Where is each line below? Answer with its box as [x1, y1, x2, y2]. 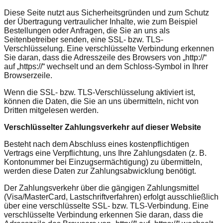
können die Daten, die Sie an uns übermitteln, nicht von [4, 97, 199, 106]
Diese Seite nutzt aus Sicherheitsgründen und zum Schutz [4, 8, 209, 17]
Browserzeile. [4, 71, 52, 80]
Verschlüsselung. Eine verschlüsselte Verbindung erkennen [4, 44, 214, 53]
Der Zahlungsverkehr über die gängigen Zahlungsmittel [4, 183, 199, 192]
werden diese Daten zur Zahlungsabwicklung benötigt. [4, 166, 196, 175]
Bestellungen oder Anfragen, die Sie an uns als [4, 26, 170, 35]
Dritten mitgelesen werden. [4, 106, 99, 114]
